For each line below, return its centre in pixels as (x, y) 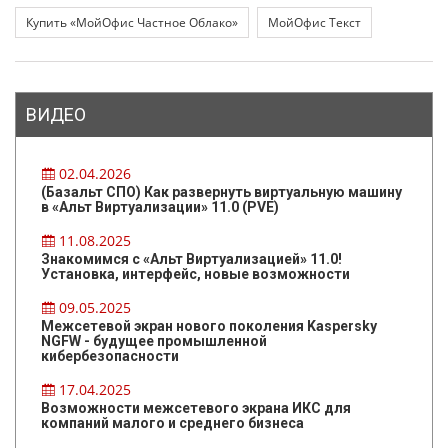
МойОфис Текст (314, 23)
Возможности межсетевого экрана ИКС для (196, 408)
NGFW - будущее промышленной (154, 341)
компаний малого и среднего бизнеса (172, 423)
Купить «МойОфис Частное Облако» (132, 23)
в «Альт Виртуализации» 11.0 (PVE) (160, 207)
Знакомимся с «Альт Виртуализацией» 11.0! (191, 259)
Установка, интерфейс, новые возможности (195, 274)
